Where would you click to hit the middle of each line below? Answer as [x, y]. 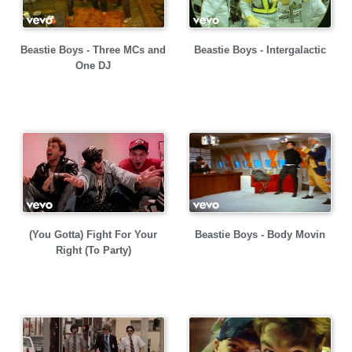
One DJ [93, 66]
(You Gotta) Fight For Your [93, 235]
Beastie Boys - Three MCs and [93, 50]
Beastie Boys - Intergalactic [260, 50]
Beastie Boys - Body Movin [260, 235]
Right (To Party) [93, 250]
